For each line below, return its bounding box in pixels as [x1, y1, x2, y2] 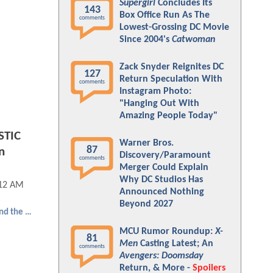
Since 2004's [119, 35, 172, 44]
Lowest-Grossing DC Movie [119, 23, 229, 32]
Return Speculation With [119, 74, 222, 84]
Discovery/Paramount [119, 151, 211, 160]
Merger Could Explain [119, 163, 208, 172]
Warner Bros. [119, 138, 174, 148]
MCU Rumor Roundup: [119, 227, 215, 236]
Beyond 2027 [119, 199, 173, 209]
